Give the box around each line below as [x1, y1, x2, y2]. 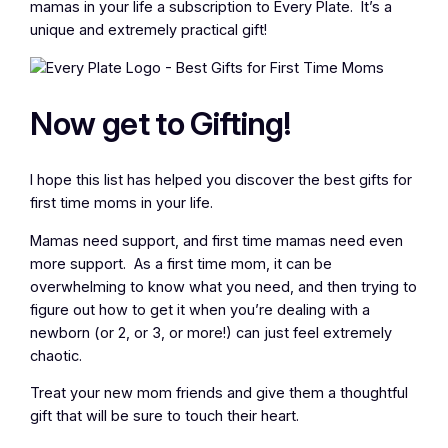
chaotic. [30, 346, 83, 365]
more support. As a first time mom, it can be [30, 254, 333, 273]
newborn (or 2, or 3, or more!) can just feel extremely [30, 323, 393, 342]
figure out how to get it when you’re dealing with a [30, 300, 371, 319]
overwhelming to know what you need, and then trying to [30, 277, 418, 296]
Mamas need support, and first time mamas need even [30, 231, 404, 250]
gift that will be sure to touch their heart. [30, 407, 308, 426]
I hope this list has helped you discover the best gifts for [30, 171, 413, 190]
